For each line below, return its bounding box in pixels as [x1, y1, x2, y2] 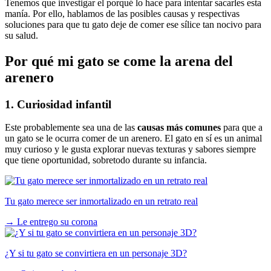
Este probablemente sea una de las [5, 122, 135, 133]
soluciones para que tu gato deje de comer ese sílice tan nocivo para [5, 19, 261, 30]
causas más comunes [135, 122, 221, 133]
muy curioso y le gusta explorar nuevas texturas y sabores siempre [5, 144, 256, 155]
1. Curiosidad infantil [5, 97, 111, 111]
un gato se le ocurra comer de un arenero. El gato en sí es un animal [5, 133, 262, 144]
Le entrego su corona [17, 217, 97, 227]
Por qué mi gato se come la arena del [5, 53, 233, 69]
